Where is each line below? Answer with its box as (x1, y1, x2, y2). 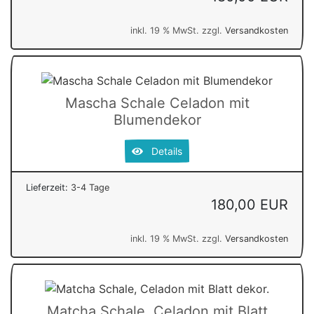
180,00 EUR (211, 196, 288, 213)
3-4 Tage (71, 182, 109, 193)
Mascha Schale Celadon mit (64, 94, 250, 111)
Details (143, 144, 182, 157)
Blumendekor (113, 111, 201, 128)
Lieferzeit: (26, 182, 71, 193)
